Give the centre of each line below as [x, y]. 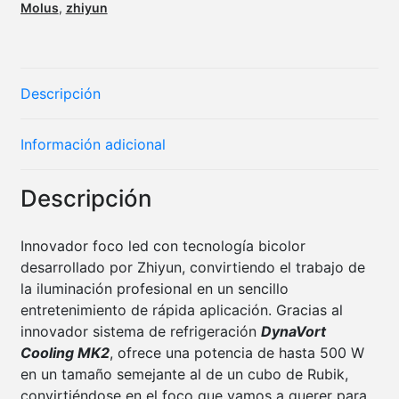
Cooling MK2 [65, 353]
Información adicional [93, 145]
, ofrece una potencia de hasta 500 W [236, 353]
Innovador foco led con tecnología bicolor [163, 246]
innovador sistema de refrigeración [140, 332]
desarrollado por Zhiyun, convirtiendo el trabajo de [192, 268]
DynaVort [293, 332]
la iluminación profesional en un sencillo [154, 289]
